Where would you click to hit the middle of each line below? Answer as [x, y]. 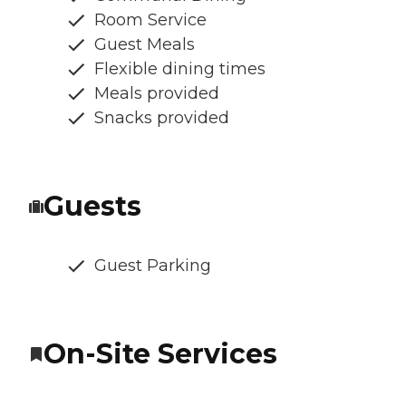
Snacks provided [162, 117]
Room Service [150, 19]
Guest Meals [145, 44]
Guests [92, 206]
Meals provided [157, 93]
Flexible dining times [180, 68]
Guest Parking [153, 265]
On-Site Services [160, 353]
